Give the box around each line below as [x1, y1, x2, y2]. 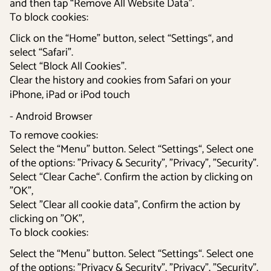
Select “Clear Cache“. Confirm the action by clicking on [10, 168, 253, 186]
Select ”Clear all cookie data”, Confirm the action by [10, 196, 240, 214]
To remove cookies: [10, 126, 98, 145]
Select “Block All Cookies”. [10, 57, 126, 76]
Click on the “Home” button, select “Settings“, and [10, 30, 233, 48]
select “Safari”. [10, 44, 73, 62]
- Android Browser [10, 108, 93, 126]
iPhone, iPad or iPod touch [10, 86, 130, 104]
